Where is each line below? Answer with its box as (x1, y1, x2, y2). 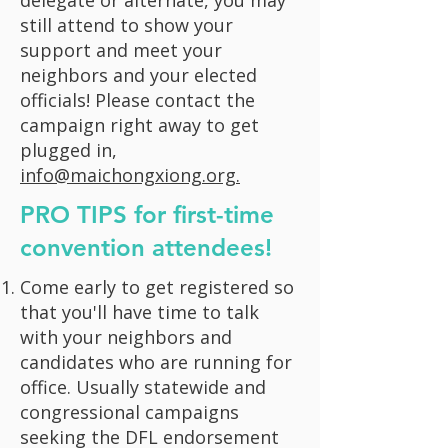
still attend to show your (20, 13, 233, 37)
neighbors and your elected (20, 63, 257, 87)
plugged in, (20, 138, 117, 162)
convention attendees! (20, 233, 272, 262)
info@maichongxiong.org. (20, 163, 240, 187)
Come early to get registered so (20, 275, 294, 299)
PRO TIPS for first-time (20, 200, 274, 229)
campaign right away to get (20, 113, 259, 137)
